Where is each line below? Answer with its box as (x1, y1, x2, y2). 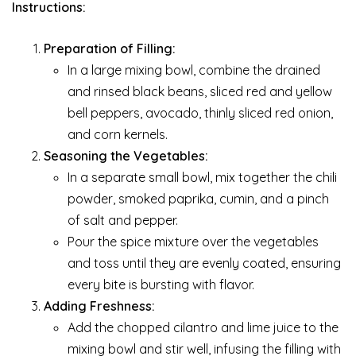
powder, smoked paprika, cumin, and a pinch (68, 191, 329, 207)
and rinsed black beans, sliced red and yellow (68, 83, 332, 100)
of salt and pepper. (68, 212, 178, 229)
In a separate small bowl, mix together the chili (68, 169, 337, 186)
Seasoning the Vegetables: (44, 148, 208, 164)
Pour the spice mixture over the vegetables (68, 234, 319, 250)
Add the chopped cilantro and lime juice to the (68, 319, 339, 336)
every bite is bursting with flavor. (68, 277, 254, 293)
